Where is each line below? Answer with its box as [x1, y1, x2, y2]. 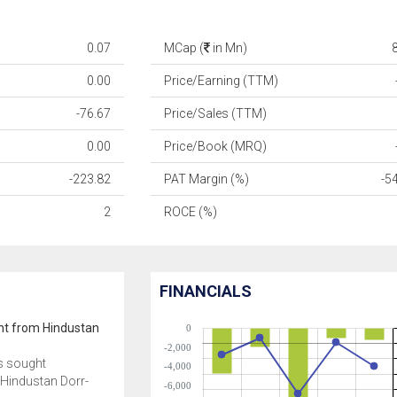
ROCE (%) [164, 205, 218, 219]
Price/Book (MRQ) [164, 139, 268, 153]
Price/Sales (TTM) [164, 106, 268, 121]
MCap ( [164, 41, 205, 55]
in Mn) [210, 41, 248, 55]
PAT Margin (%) [164, 172, 250, 186]
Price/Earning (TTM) [164, 74, 279, 88]
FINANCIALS [160, 282, 253, 300]
